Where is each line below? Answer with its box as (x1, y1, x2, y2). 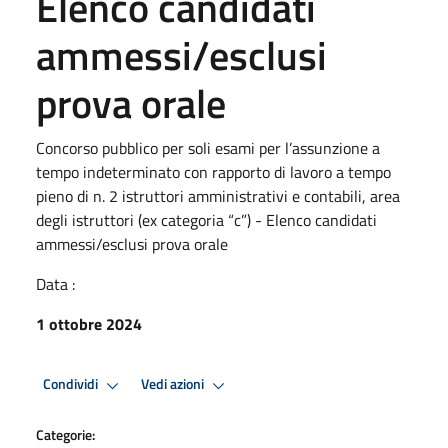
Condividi (43, 373, 101, 396)
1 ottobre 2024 (36, 311, 142, 336)
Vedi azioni (141, 373, 207, 396)
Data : (36, 271, 75, 296)
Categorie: (36, 423, 95, 445)
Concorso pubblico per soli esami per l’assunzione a (36, 135, 380, 160)
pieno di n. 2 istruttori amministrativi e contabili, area (36, 183, 400, 208)
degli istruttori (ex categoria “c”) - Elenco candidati (36, 207, 377, 232)
